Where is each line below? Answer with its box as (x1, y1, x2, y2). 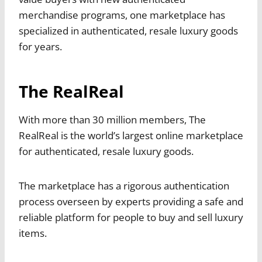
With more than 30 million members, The (19, 113, 206, 127)
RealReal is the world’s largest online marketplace (19, 129, 243, 143)
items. (19, 226, 47, 240)
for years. (19, 40, 62, 54)
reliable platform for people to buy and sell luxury (19, 211, 243, 225)
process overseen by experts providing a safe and (19, 195, 243, 209)
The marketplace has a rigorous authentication (19, 179, 229, 193)
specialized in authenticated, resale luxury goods (19, 24, 238, 38)
